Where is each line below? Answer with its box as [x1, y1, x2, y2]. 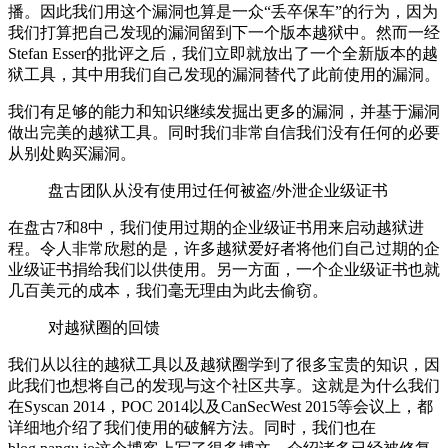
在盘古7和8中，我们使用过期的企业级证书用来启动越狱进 [8, 218, 424, 236]
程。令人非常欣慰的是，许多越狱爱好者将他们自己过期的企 [8, 239, 440, 257]
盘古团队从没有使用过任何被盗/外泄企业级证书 [48, 181, 388, 199]
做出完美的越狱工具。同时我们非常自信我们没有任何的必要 [8, 123, 440, 141]
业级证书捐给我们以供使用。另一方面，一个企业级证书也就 [8, 260, 440, 278]
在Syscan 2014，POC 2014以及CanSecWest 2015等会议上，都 [8, 397, 433, 415]
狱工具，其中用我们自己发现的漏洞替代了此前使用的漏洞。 [8, 65, 440, 83]
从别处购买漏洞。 [8, 144, 136, 162]
